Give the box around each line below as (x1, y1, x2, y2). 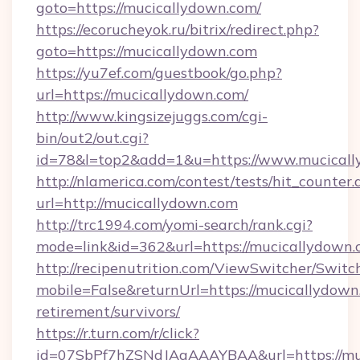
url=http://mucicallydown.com (36, 194, 238, 212)
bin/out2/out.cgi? (36, 129, 149, 147)
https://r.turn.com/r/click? (36, 324, 199, 342)
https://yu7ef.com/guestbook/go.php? (36, 63, 282, 82)
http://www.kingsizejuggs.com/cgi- (36, 107, 268, 125)
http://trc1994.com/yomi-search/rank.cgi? (36, 215, 313, 234)
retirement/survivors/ (36, 302, 180, 321)
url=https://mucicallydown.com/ (36, 85, 248, 104)
